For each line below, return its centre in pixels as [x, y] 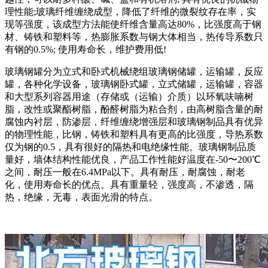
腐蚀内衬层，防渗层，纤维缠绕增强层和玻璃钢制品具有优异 [134, 121]
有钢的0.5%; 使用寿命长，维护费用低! [86, 49]
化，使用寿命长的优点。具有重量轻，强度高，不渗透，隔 [129, 184]
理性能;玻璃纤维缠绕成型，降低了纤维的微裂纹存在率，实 [130, 11]
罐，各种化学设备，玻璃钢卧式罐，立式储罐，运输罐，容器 [134, 84]
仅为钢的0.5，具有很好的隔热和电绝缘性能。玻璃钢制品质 [130, 147]
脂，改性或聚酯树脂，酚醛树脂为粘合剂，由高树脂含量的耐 [134, 109]
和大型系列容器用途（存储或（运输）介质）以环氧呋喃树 [129, 96]
